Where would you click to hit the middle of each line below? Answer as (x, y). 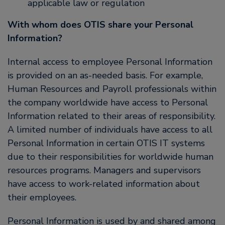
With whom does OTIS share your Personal (100, 25)
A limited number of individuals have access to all (110, 130)
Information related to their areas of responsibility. (111, 116)
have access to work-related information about (104, 184)
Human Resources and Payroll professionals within (112, 89)
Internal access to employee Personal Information (110, 62)
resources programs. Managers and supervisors (104, 170)
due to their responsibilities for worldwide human (110, 157)
